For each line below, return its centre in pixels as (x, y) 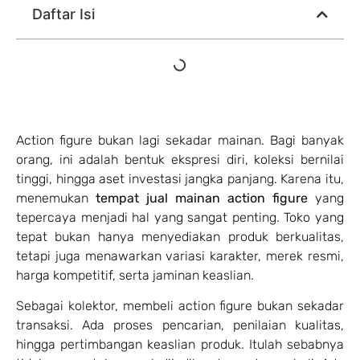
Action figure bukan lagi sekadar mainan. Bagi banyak (180, 141)
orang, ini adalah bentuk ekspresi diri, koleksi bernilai (180, 160)
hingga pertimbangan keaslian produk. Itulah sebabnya (180, 345)
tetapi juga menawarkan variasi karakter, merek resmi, (180, 256)
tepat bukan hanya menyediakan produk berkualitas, (180, 237)
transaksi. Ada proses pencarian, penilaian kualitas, (180, 325)
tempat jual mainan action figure (202, 198)
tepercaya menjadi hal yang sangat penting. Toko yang (180, 218)
